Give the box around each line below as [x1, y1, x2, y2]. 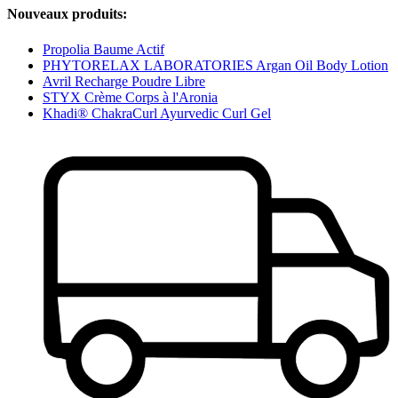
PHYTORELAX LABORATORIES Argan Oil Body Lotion [43, 57, 388, 73]
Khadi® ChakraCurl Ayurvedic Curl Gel [43, 105, 271, 121]
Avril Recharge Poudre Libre [43, 73, 205, 89]
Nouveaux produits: [7, 6, 127, 22]
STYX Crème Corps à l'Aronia [43, 89, 218, 105]
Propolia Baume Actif [43, 41, 164, 57]
